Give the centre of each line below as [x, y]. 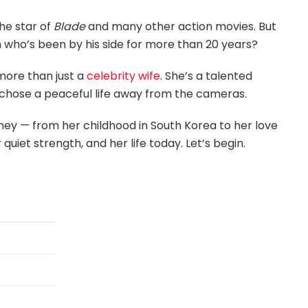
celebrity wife [123, 76]
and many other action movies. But [181, 26]
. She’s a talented [206, 76]
